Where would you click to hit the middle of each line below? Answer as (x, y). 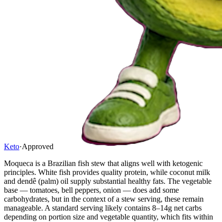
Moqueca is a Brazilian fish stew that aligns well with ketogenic (103, 163)
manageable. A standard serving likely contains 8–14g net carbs (103, 208)
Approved (38, 146)
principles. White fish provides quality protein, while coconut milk (107, 172)
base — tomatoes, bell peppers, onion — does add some (91, 190)
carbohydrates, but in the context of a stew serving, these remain (104, 199)
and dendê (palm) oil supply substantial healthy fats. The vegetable (108, 181)
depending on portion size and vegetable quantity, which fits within (109, 217)
